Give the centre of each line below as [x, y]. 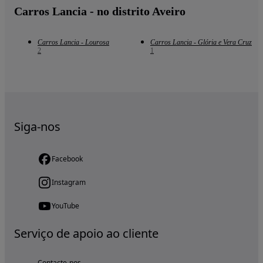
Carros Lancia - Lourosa [73, 43]
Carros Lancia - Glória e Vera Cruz [201, 43]
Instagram [69, 183]
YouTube [65, 206]
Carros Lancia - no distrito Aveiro [100, 11]
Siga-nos [37, 127]
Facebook [67, 159]
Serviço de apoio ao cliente [86, 234]
